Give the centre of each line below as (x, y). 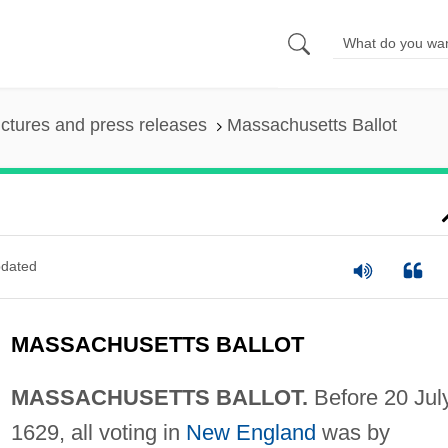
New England (250, 432)
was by (352, 432)
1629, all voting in (98, 432)
